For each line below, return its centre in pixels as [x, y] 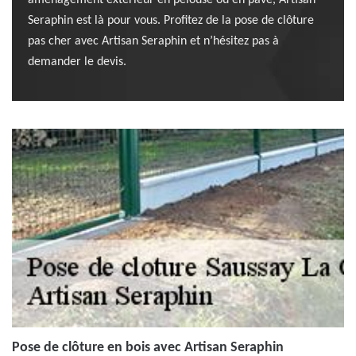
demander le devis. [77, 62]
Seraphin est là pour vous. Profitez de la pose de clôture [171, 21]
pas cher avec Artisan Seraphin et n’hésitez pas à [153, 41]
